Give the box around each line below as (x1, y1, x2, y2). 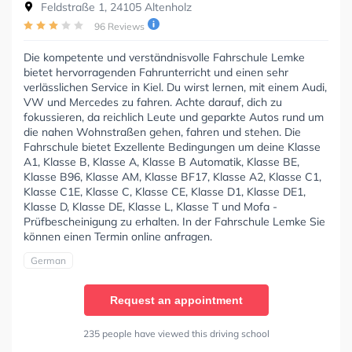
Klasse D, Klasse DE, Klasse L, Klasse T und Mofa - (24, 200, 277, 214)
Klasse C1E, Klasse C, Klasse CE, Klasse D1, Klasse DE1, (24, 185, 306, 200)
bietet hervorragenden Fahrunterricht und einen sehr (24, 65, 288, 80)
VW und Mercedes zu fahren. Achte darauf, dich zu (24, 95, 282, 110)
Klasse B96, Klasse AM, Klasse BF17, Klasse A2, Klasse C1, (24, 170, 321, 185)
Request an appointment (109, 294, 243, 307)
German (31, 255, 66, 267)
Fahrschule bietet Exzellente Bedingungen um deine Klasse (24, 140, 321, 155)
